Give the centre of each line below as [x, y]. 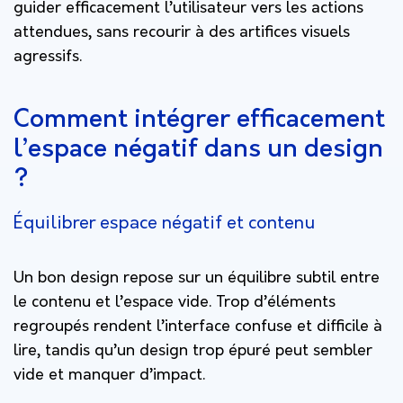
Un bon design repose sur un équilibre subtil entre [197, 278]
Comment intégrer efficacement [199, 120]
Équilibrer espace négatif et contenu [164, 223]
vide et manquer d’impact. [109, 375]
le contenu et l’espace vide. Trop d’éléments [175, 302]
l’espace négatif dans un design [198, 150]
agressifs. [48, 57]
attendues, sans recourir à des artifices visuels [182, 32]
